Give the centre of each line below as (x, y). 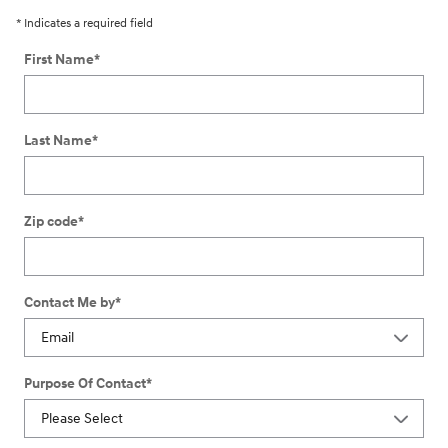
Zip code (51, 221)
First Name (59, 59)
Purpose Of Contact (85, 383)
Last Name (58, 140)
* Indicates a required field (84, 23)
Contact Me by (69, 302)
